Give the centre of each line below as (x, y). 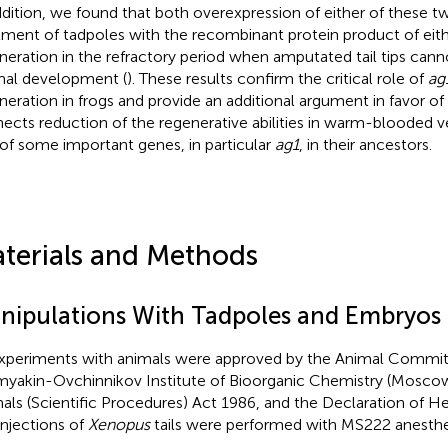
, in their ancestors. (365, 144)
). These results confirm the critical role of (277, 78)
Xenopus (118, 424)
